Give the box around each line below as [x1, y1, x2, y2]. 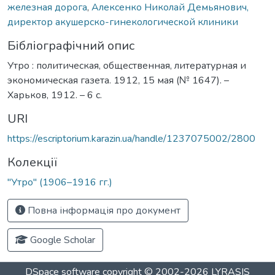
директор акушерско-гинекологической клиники [7, 15, 238, 29]
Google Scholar [28, 233, 95, 247]
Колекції [7, 153, 57, 171]
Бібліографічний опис [7, 37, 134, 54]
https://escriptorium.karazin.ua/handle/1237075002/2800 [7, 131, 255, 145]
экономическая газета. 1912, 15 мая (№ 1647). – [7, 73, 229, 87]
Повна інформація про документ [25, 203, 180, 217]
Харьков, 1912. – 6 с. [7, 88, 102, 102]
